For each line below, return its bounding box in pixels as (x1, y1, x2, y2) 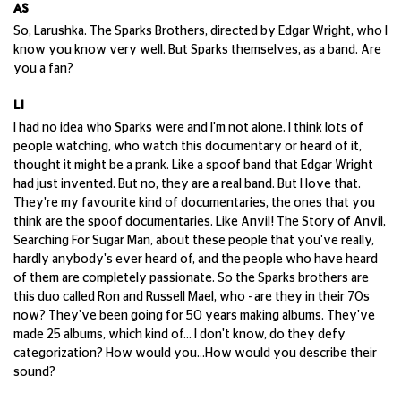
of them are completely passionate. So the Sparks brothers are (13, 272, 369, 285)
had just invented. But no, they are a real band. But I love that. (13, 178, 361, 191)
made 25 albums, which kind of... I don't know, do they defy (13, 328, 346, 341)
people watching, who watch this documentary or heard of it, (13, 141, 362, 153)
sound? (13, 366, 55, 379)
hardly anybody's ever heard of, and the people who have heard (13, 253, 378, 266)
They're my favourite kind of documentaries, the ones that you (13, 197, 375, 209)
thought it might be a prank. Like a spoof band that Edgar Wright (13, 159, 373, 172)
